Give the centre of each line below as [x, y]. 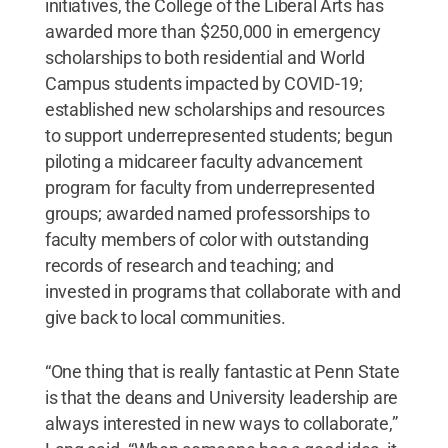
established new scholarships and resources [214, 109]
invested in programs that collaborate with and [222, 291]
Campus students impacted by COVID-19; [203, 83]
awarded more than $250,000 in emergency [212, 31]
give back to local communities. [165, 317]
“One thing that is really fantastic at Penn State [222, 371]
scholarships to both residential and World [204, 57]
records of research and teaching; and [189, 265]
